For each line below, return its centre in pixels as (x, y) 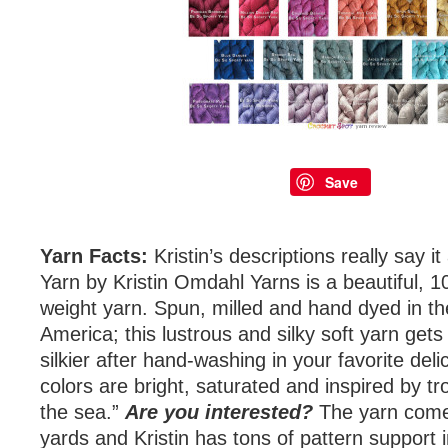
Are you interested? (222, 412)
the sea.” (82, 412)
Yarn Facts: (94, 256)
